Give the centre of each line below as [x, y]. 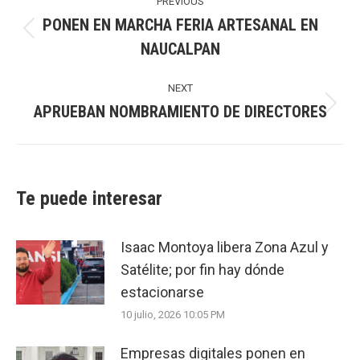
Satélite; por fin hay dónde [202, 270]
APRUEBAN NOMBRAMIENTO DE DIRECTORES [180, 112]
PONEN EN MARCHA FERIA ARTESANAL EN [180, 25]
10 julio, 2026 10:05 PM [173, 315]
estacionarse [162, 292]
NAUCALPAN [180, 49]
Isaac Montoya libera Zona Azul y [225, 247]
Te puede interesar [89, 199]
